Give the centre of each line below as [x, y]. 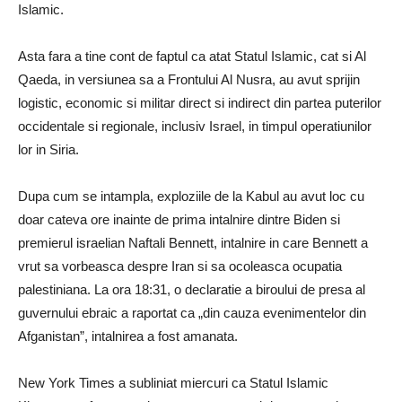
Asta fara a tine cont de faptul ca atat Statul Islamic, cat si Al [192, 56]
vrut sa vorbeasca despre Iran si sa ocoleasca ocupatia [180, 266]
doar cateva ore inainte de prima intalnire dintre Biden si [179, 219]
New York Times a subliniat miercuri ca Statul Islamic [173, 383]
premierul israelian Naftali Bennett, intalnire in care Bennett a [193, 243]
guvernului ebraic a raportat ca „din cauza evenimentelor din [192, 313]
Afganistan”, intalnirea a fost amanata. [128, 336]
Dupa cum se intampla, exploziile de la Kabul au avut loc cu [191, 196]
